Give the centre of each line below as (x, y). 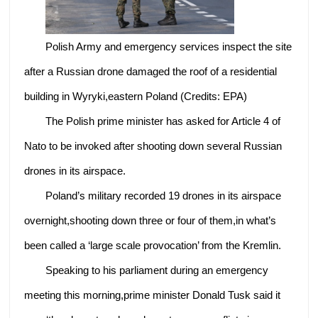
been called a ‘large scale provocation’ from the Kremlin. (153, 245)
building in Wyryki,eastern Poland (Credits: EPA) (136, 96)
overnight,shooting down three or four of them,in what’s (150, 220)
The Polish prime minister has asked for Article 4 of (163, 121)
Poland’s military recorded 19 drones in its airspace (164, 195)
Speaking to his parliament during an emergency (157, 270)
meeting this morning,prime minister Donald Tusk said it (153, 295)
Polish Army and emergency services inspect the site (169, 46)
